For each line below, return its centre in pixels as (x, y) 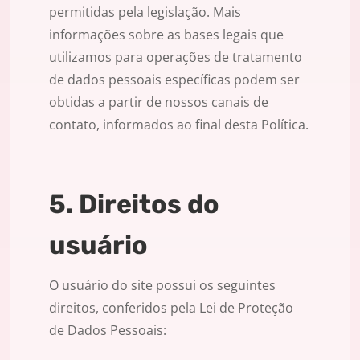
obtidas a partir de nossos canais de (159, 102)
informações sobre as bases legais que (166, 35)
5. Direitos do (134, 205)
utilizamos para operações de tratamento (176, 57)
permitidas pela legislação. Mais (145, 12)
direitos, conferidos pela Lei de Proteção (171, 308)
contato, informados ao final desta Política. (179, 125)
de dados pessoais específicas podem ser (174, 80)
